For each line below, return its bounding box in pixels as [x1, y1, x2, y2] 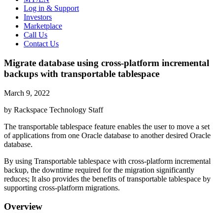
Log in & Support [24, 4, 79, 13]
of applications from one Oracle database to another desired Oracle [4, 131, 211, 140]
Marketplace [24, 22, 62, 31]
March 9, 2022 [4, 88, 50, 97]
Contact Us [24, 39, 59, 48]
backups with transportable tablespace [4, 68, 159, 79]
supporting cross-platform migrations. [4, 183, 120, 192]
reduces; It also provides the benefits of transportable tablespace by [4, 174, 211, 183]
